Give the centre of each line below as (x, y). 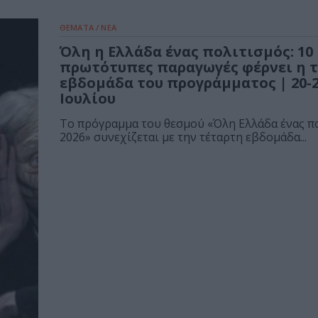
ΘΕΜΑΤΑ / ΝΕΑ (88, 28)
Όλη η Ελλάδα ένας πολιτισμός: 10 (186, 52)
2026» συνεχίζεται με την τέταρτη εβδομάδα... (183, 137)
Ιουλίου (88, 99)
